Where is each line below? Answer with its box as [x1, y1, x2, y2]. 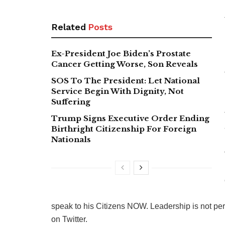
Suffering [51, 96, 90, 106]
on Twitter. [51, 214, 87, 223]
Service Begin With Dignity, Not [51, 86, 184, 96]
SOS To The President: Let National [51, 75, 200, 85]
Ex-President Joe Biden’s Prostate [51, 48, 191, 58]
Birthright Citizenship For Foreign [51, 124, 196, 134]
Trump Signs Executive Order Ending [51, 113, 209, 123]
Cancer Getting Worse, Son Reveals [51, 59, 198, 69]
